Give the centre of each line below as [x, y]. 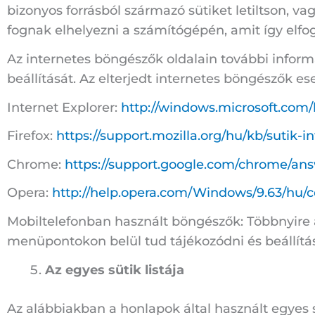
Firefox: [32, 136]
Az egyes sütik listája [115, 270]
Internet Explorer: [64, 107]
